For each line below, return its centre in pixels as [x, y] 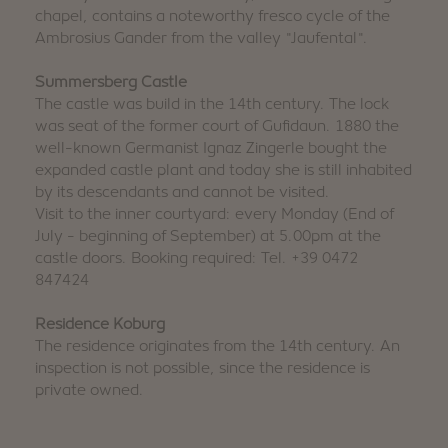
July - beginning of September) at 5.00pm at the [208, 235]
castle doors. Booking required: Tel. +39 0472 [196, 257]
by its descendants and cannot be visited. [182, 191]
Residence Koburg [100, 323]
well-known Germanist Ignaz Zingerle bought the [211, 147]
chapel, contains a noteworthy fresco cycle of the [212, 15]
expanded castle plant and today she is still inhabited [223, 169]
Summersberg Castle [111, 81]
